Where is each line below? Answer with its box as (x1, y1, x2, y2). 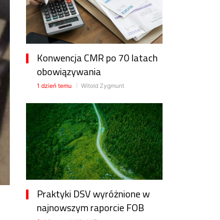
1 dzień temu (37, 82, 72, 90)
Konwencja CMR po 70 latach (37, 50, 158, 66)
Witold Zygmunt (80, 82, 125, 90)
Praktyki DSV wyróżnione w (37, 186, 150, 202)
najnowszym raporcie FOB (37, 200, 145, 216)
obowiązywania (37, 64, 102, 80)
